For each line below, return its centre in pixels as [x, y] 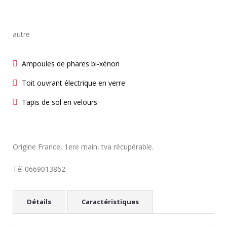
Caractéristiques [110, 202]
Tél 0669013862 [39, 169]
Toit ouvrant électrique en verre [73, 83]
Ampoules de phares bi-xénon [71, 64]
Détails [39, 202]
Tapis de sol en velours [60, 102]
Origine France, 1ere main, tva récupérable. [83, 147]
